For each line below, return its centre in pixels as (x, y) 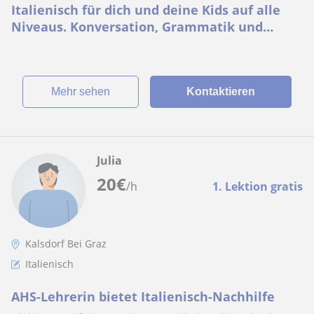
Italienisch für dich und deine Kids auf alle (146, 10)
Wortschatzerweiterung (86, 43)
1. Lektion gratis (258, 186)
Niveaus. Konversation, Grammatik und (137, 27)
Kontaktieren (220, 91)
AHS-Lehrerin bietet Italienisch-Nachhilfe (143, 296)
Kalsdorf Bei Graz (66, 244)
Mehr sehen (85, 91)
